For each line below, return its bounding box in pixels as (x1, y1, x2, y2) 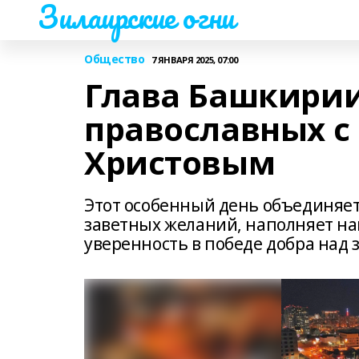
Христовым (84, 140, 276, 184)
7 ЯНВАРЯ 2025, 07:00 (151, 53, 238, 66)
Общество (84, 51, 145, 67)
